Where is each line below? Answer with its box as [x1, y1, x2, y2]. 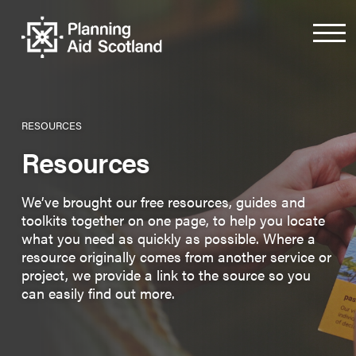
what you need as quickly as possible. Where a [21, 227, 315, 248]
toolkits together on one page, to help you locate [21, 209, 325, 230]
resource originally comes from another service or [21, 246, 331, 266]
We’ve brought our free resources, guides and [21, 191, 305, 211]
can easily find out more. [21, 282, 175, 303]
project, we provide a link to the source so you [21, 264, 311, 284]
